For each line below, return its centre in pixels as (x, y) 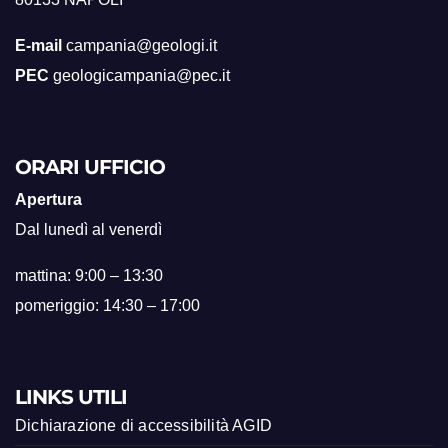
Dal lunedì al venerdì (88, 229)
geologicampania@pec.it (139, 75)
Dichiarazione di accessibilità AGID (143, 425)
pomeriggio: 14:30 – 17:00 (107, 305)
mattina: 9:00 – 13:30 (89, 275)
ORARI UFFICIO (90, 167)
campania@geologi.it (139, 45)
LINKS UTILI (71, 397)
